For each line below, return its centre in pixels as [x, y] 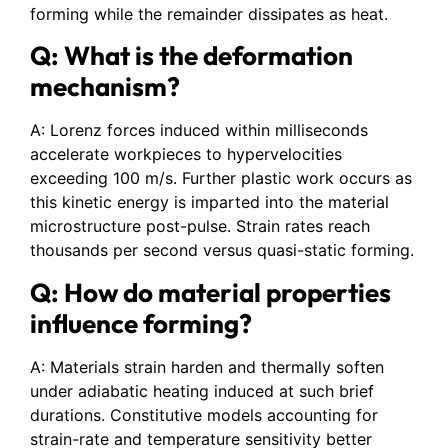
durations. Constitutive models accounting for [204, 414]
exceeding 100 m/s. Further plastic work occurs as [221, 178]
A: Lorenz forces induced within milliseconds [199, 130]
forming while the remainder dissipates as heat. [209, 13]
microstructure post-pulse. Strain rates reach [200, 226]
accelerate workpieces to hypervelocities [186, 154]
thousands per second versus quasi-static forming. [222, 250]
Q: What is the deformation [191, 56]
